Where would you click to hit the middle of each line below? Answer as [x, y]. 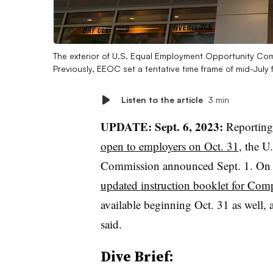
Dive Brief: [137, 256]
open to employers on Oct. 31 [169, 146]
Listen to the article [162, 99]
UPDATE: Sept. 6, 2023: [161, 126]
